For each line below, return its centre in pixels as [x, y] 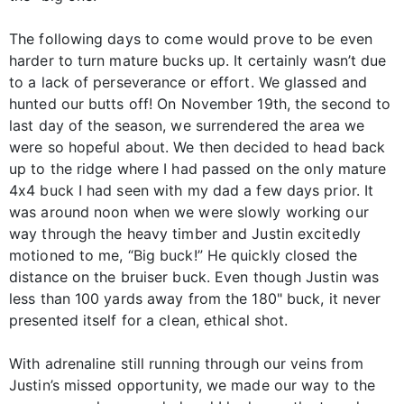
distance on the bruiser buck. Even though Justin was [194, 276]
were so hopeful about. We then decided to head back [197, 147]
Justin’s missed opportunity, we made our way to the [193, 385]
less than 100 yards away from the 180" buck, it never [195, 298]
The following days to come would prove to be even [191, 38]
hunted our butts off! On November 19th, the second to [200, 103]
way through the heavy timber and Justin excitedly [185, 233]
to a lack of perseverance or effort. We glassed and [188, 82]
